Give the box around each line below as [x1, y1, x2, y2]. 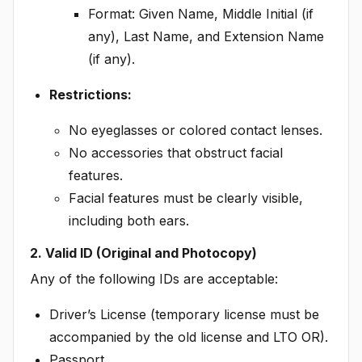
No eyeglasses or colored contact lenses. [69, 121, 322, 138]
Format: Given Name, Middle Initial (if [88, 5, 314, 22]
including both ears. [69, 212, 189, 229]
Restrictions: [49, 86, 132, 103]
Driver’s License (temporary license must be [49, 305, 319, 322]
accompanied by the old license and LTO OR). [49, 328, 328, 345]
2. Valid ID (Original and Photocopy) [30, 244, 257, 261]
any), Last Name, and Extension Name [88, 27, 324, 44]
